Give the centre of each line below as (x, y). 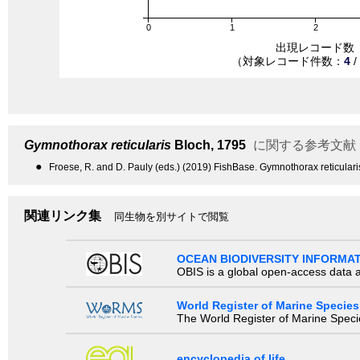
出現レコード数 (315, 47)
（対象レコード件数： (288, 61)
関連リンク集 (63, 215)
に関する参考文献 (303, 145)
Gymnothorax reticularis (98, 145)
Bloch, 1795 (209, 145)
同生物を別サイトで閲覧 (172, 216)
